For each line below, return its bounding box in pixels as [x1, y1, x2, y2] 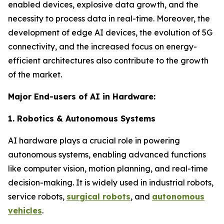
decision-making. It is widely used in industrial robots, [8, 177, 213, 187]
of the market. [8, 69, 62, 79]
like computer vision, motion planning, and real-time [8, 163, 208, 173]
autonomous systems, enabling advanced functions [8, 149, 206, 159]
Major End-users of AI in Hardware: [8, 91, 155, 101]
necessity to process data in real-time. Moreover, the [8, 13, 210, 23]
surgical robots [66, 191, 130, 201]
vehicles [8, 205, 42, 215]
